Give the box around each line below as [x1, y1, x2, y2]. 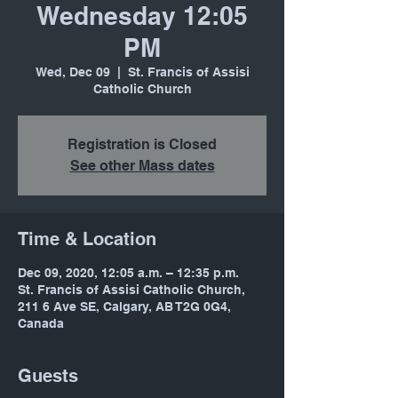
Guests [18, 365, 78, 387]
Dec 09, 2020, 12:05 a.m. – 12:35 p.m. [18, 266, 239, 281]
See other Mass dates [69, 157, 215, 175]
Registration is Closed [68, 136, 217, 154]
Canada [18, 316, 64, 331]
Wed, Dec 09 [35, 65, 110, 80]
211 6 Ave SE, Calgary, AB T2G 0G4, [18, 299, 231, 314]
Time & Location [18, 228, 156, 251]
